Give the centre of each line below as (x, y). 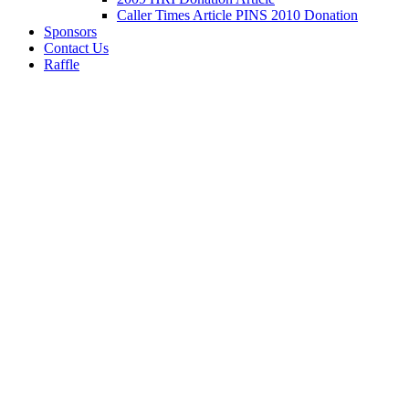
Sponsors (70, 31)
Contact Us (76, 48)
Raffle (62, 64)
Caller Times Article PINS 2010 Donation (237, 15)
